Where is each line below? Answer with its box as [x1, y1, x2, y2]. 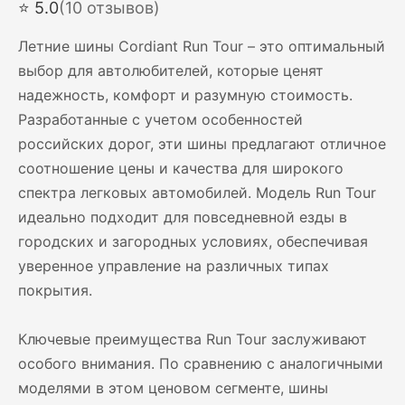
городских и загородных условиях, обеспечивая [18, 232, 368, 250]
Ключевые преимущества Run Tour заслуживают [18, 330, 367, 348]
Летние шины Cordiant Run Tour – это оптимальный [18, 37, 385, 55]
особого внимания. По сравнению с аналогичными [18, 354, 383, 372]
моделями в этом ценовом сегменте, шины [18, 379, 328, 397]
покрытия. [18, 281, 92, 299]
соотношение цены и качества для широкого [18, 159, 344, 177]
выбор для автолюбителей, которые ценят [18, 61, 324, 80]
